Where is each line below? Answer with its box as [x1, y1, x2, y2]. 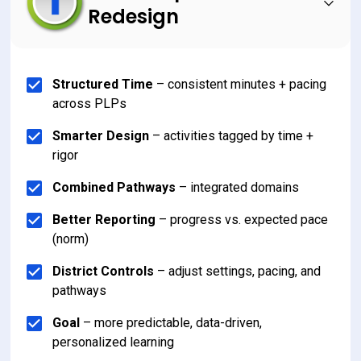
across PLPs [52, 95, 127, 111]
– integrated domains [176, 179, 300, 195]
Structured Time [52, 76, 154, 92]
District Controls [52, 263, 155, 279]
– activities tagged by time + [149, 127, 317, 143]
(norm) [52, 230, 89, 247]
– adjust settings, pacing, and [154, 263, 325, 279]
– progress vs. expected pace [156, 211, 332, 227]
